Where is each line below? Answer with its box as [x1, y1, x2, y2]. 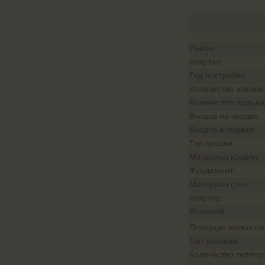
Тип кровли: [189, 138, 235, 148]
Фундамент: [189, 166, 235, 175]
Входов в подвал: [189, 125, 256, 134]
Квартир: [189, 193, 223, 202]
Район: [189, 43, 216, 53]
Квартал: [189, 57, 223, 66]
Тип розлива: [189, 236, 240, 245]
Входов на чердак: [189, 111, 260, 121]
